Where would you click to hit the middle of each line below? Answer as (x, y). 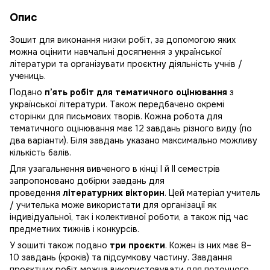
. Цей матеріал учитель (212, 193)
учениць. (28, 76)
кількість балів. (40, 152)
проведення (36, 193)
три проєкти (137, 245)
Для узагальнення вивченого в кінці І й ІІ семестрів (115, 168)
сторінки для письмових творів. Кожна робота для (116, 116)
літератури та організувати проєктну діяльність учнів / (126, 64)
